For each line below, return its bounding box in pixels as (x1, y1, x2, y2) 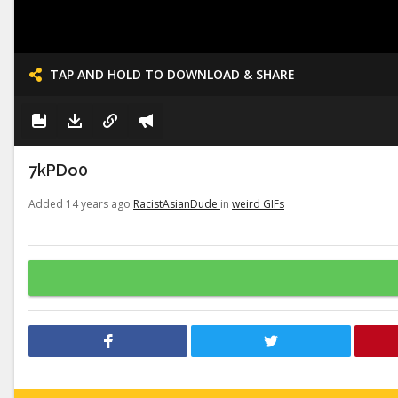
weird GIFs (232, 196, 284, 211)
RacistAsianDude (133, 196, 220, 211)
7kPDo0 (28, 161, 88, 179)
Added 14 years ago (28, 196, 133, 211)
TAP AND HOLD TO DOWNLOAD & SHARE (50, 66, 295, 83)
